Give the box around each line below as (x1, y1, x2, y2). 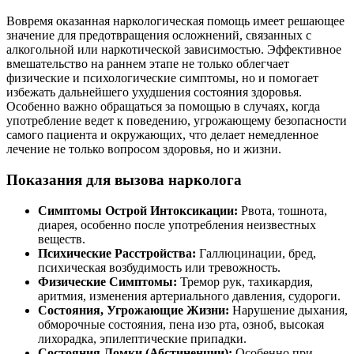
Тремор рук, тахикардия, (177, 274, 313, 288)
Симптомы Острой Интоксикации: (38, 203, 238, 217)
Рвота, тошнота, (238, 203, 327, 217)
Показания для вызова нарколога (6, 171, 242, 189)
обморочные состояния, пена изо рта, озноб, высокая (38, 317, 324, 331)
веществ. (38, 232, 85, 246)
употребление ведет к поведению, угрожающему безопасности (6, 114, 347, 128)
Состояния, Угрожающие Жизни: (38, 303, 229, 317)
